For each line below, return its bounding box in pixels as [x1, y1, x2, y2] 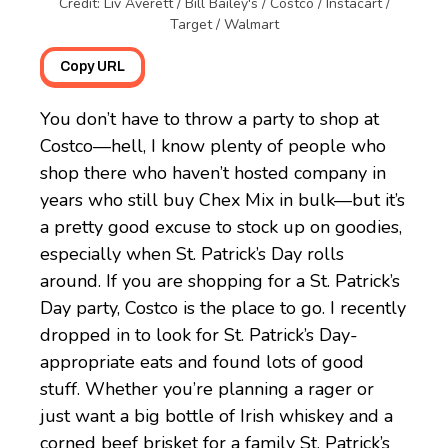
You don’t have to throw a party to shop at [40, 106, 379, 131]
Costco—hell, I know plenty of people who [40, 133, 386, 158]
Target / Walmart [169, 14, 279, 34]
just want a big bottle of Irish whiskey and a [40, 403, 393, 428]
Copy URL [60, 58, 125, 74]
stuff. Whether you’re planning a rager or [40, 376, 374, 401]
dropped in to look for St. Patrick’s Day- [40, 322, 358, 347]
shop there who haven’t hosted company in [40, 160, 386, 185]
